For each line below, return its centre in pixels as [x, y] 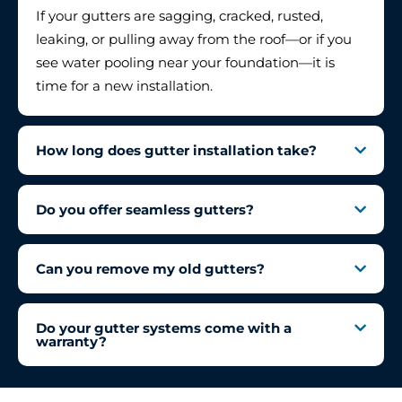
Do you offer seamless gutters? [145, 210]
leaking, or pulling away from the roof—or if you [194, 39]
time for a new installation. [124, 86]
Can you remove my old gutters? [150, 269]
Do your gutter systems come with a [164, 328]
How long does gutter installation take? [176, 151]
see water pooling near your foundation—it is [185, 63]
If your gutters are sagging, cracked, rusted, [179, 16]
